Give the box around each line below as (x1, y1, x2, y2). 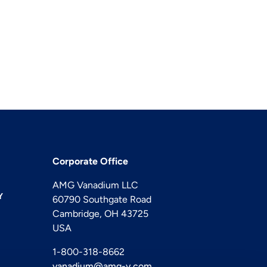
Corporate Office (52, 156, 128, 167)
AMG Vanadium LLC (52, 179, 138, 191)
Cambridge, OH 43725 (52, 208, 148, 220)
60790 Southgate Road (52, 194, 151, 206)
